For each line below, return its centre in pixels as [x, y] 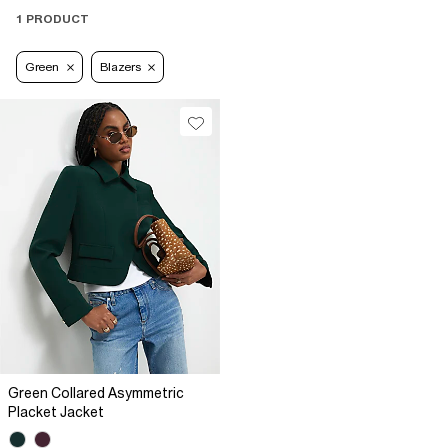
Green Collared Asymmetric [96, 393]
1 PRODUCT [52, 19]
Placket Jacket [56, 412]
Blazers [120, 67]
